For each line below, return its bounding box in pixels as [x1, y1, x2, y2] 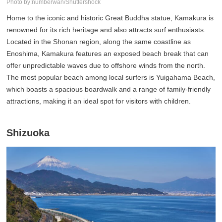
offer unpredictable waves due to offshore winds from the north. [6, 61, 206, 69]
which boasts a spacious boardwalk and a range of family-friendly [6, 85, 211, 93]
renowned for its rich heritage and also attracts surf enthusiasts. [6, 25, 206, 34]
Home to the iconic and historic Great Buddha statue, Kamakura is [6, 13, 214, 22]
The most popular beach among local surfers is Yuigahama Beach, [6, 73, 216, 81]
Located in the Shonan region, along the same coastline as [6, 37, 191, 46]
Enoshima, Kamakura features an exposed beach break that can [6, 49, 209, 57]
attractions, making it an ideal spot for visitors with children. [6, 97, 191, 105]
